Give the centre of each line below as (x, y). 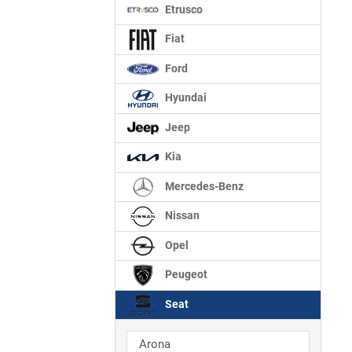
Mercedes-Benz (203, 186)
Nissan (181, 216)
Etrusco (183, 9)
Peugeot (185, 275)
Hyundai (185, 98)
